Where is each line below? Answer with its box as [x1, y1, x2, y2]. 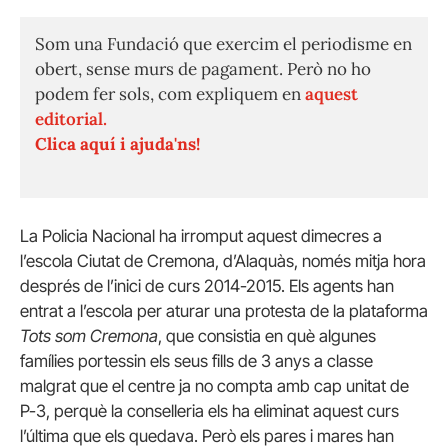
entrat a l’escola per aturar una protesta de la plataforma [20, 301, 428, 322]
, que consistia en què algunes [158, 326, 376, 347]
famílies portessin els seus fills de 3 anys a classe [20, 351, 373, 372]
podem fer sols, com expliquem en [35, 83, 305, 106]
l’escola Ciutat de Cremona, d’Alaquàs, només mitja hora [20, 251, 426, 272]
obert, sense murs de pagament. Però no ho [35, 58, 371, 81]
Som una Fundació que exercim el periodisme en [35, 33, 412, 56]
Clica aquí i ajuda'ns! [35, 133, 200, 156]
